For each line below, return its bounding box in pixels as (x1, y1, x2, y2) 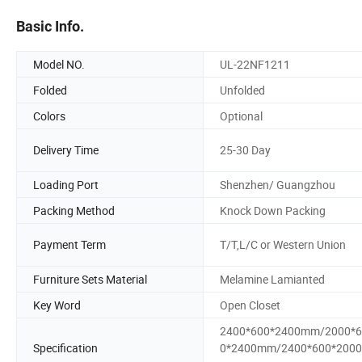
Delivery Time (33, 142, 99, 158)
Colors (33, 107, 65, 124)
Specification (33, 339, 98, 356)
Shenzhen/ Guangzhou (220, 176, 335, 192)
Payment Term (33, 237, 106, 253)
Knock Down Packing (220, 202, 326, 218)
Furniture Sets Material (33, 271, 147, 287)
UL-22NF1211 (220, 56, 290, 72)
